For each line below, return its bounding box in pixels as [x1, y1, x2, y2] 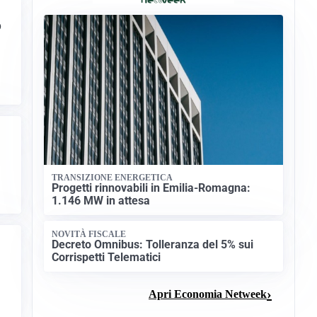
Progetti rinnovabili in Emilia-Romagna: [52, 181, 251, 195]
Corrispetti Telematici [52, 250, 161, 264]
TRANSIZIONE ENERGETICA [52, 172, 173, 183]
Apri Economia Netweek [149, 287, 267, 300]
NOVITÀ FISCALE [52, 229, 127, 239]
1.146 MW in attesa [52, 194, 151, 208]
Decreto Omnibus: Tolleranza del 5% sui [52, 237, 254, 251]
